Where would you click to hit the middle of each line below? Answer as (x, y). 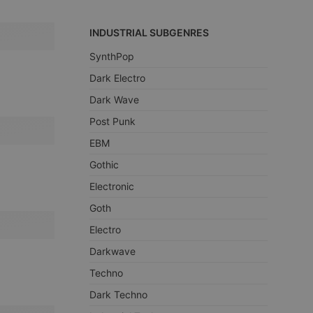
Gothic (104, 165)
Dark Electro (117, 78)
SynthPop (112, 56)
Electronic (112, 186)
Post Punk (112, 121)
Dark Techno (118, 294)
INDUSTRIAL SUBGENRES (149, 32)
